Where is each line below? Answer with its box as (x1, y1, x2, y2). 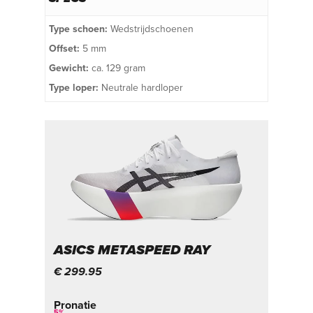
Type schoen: (49, 23, 108, 36)
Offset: (49, 43, 80, 55)
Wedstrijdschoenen (108, 23, 194, 36)
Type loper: (49, 82, 99, 94)
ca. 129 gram (89, 62, 145, 75)
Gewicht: (49, 62, 89, 75)
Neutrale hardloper (99, 82, 183, 94)
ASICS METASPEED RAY (54, 241, 211, 259)
